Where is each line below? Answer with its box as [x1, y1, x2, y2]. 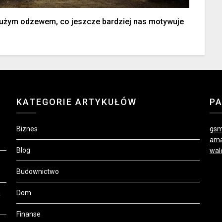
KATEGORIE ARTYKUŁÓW [16, 96, 137, 107]
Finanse [16, 210, 41, 218]
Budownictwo [16, 167, 59, 175]
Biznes [16, 124, 38, 133]
